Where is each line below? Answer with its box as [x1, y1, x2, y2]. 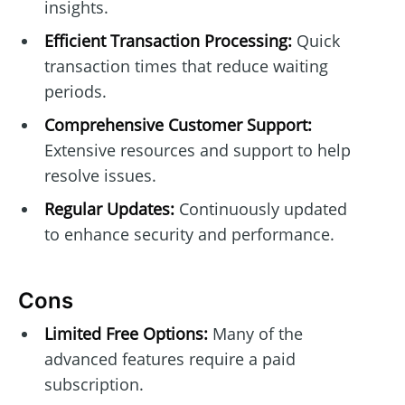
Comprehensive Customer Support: [43, 113, 312, 136]
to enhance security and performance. [43, 222, 334, 245]
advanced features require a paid [43, 348, 296, 371]
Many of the [207, 323, 303, 345]
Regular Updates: [43, 197, 174, 220]
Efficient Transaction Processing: [43, 29, 292, 52]
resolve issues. [43, 164, 156, 186]
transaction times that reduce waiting [43, 54, 328, 77]
